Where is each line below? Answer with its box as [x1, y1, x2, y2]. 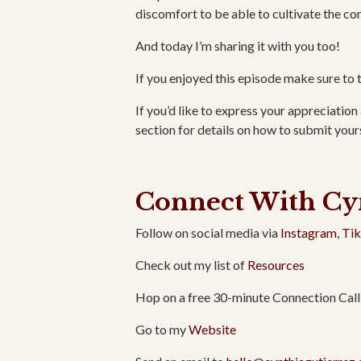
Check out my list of [135, 257, 245, 273]
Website [189, 322, 236, 338]
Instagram [280, 225, 337, 241]
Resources [247, 257, 305, 273]
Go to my [135, 322, 186, 338]
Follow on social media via [135, 225, 278, 241]
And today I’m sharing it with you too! [135, 38, 340, 54]
